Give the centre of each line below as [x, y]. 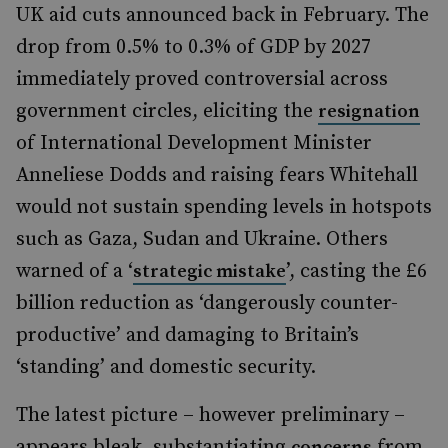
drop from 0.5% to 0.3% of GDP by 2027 [193, 47]
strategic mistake [209, 271]
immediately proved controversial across [202, 79]
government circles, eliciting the [167, 111]
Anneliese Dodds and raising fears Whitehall [217, 175]
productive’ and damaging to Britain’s [187, 335]
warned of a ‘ [74, 271]
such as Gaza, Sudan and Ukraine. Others [202, 239]
